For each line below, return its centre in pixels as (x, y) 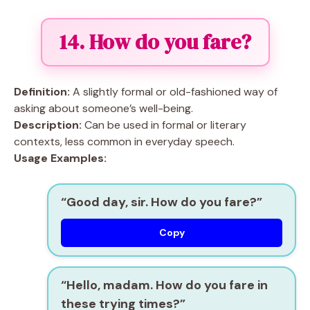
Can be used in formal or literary (164, 125)
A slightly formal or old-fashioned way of (174, 92)
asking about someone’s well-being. (103, 108)
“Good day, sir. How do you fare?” (162, 202)
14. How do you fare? (155, 42)
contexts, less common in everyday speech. (124, 142)
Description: (48, 125)
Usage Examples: (60, 158)
